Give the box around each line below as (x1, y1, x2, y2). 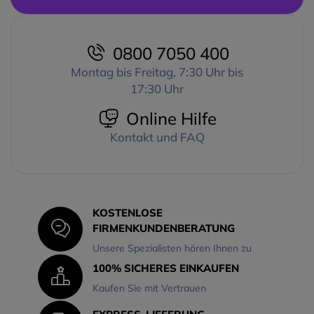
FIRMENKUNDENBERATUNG (92, 221, 235, 235)
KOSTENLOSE (92, 205, 163, 219)
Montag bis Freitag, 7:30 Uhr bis (71, 64, 243, 79)
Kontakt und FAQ (109, 129, 205, 144)
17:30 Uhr (130, 81, 184, 96)
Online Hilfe (125, 107, 217, 129)
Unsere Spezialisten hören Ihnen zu (92, 241, 252, 254)
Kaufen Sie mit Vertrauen (92, 281, 206, 294)
